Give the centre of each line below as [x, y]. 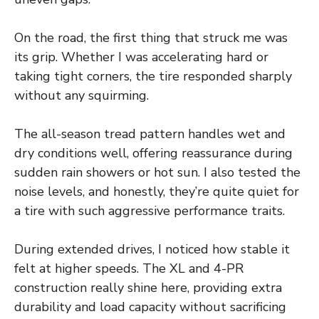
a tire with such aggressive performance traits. [150, 210]
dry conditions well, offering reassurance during [153, 153]
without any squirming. [82, 95]
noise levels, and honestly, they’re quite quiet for [157, 191]
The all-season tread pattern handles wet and [150, 134]
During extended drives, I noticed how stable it [152, 249]
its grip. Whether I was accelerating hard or [141, 57]
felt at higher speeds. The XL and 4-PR [129, 268]
